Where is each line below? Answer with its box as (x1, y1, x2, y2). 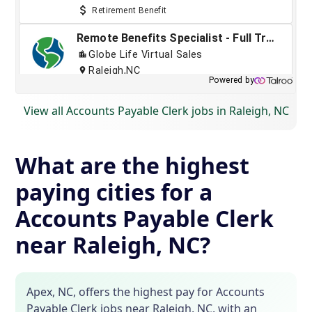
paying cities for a (15, 177, 213, 208)
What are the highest (15, 150, 250, 181)
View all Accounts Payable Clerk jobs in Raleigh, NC (23, 103, 289, 119)
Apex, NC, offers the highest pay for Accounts (26, 284, 265, 300)
